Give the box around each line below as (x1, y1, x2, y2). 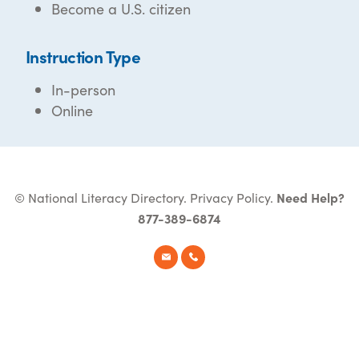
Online (51, 100, 93, 121)
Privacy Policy (190, 188, 270, 207)
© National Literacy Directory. (14, 188, 190, 207)
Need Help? (276, 188, 345, 207)
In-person (51, 79, 115, 100)
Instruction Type (26, 44, 141, 69)
